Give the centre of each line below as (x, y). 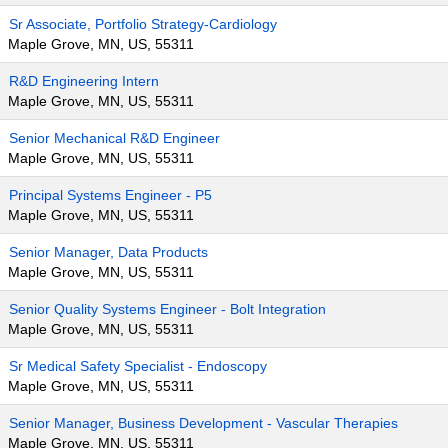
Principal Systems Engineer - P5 (110, 195)
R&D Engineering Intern (84, 81)
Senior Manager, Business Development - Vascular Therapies (203, 423)
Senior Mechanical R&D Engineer (114, 138)
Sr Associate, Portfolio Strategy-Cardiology (143, 24)
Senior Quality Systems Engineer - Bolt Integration (167, 309)
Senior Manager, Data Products (108, 252)
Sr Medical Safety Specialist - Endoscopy (138, 366)
